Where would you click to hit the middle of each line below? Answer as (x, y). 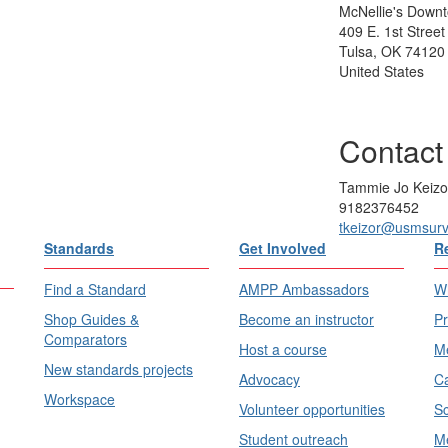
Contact (391, 150)
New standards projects (118, 369)
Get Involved (282, 248)
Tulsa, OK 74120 (392, 51)
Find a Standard (95, 289)
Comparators (85, 339)
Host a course (283, 349)
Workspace (79, 399)
